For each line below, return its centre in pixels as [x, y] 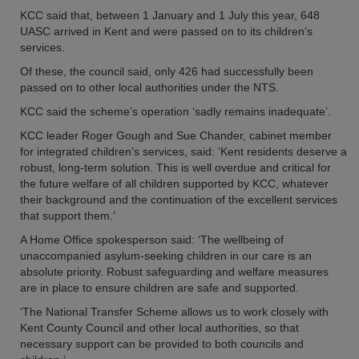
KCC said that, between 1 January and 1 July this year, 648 [170, 15]
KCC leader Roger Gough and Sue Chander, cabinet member [176, 135]
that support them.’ [68, 216]
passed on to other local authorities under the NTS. [149, 87]
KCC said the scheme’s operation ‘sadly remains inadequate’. [175, 111]
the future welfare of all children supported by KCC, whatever [174, 184]
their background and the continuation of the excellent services [179, 200]
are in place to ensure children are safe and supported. [159, 288]
